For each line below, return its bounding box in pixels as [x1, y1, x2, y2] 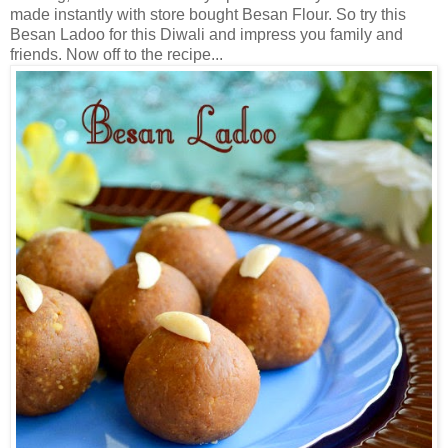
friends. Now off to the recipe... [10, 45, 223, 63]
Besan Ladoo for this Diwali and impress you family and [10, 25, 403, 43]
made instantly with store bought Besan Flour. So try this [10, 5, 406, 23]
